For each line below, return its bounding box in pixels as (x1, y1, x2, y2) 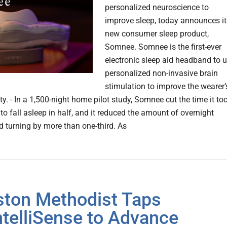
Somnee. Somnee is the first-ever (105, 42, 221, 52)
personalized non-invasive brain (105, 68, 218, 79)
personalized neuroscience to (105, 3, 209, 13)
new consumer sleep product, (105, 29, 209, 39)
